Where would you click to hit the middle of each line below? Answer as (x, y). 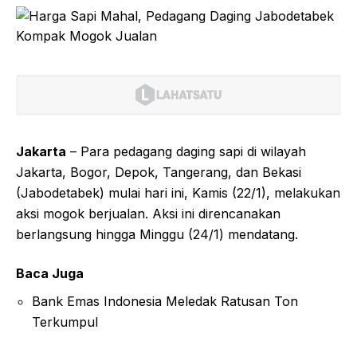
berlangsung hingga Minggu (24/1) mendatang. (157, 234)
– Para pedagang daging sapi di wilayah (186, 151)
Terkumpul (65, 322)
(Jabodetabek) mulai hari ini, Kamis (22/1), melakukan (178, 192)
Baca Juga (50, 273)
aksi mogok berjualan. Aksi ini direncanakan (148, 213)
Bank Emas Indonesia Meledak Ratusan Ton (165, 301)
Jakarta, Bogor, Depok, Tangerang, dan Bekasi (159, 172)
